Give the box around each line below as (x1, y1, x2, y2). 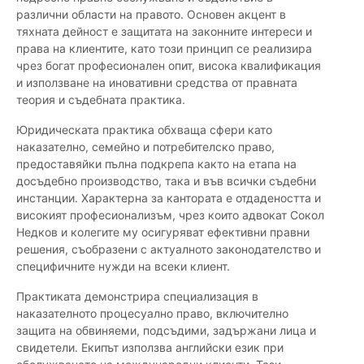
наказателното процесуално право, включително (16, 306, 288, 321)
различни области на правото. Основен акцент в (16, 7, 286, 22)
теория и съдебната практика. (16, 93, 185, 107)
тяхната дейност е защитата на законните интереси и (16, 24, 312, 39)
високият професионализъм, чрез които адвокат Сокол (16, 208, 324, 223)
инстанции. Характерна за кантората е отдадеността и (16, 191, 321, 206)
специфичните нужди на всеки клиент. (16, 259, 230, 274)
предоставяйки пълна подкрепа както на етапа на (16, 157, 297, 171)
